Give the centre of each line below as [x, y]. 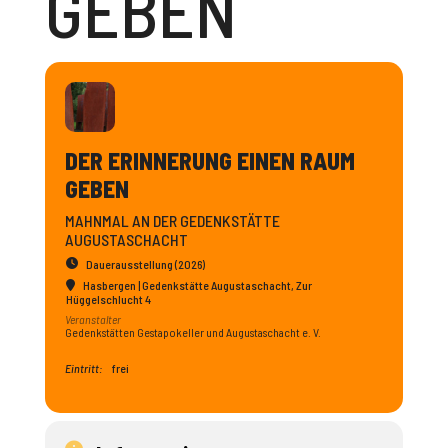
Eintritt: [83, 368]
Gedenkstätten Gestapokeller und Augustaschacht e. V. [192, 332]
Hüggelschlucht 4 [108, 299]
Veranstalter [92, 319]
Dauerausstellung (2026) [145, 264]
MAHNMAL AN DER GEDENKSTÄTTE [172, 220]
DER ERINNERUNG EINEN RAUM [209, 160]
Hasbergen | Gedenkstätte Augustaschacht [186, 285]
